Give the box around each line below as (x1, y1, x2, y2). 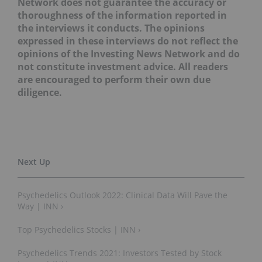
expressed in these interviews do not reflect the (18, 34, 238, 47)
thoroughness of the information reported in (18, 8, 227, 22)
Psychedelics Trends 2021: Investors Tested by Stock (18, 247, 222, 258)
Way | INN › (18, 200, 63, 212)
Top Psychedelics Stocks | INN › (18, 223, 140, 235)
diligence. (18, 85, 62, 99)
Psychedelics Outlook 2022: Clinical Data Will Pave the (18, 189, 227, 201)
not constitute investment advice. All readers (18, 60, 228, 73)
